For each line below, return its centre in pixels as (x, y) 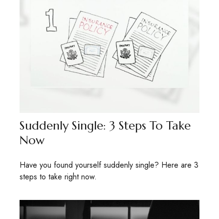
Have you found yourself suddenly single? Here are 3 (109, 165)
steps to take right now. (58, 176)
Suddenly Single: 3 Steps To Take (105, 125)
